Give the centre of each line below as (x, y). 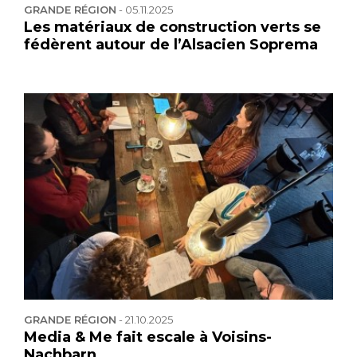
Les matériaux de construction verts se (173, 27)
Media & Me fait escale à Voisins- (148, 337)
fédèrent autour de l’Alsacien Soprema (171, 45)
